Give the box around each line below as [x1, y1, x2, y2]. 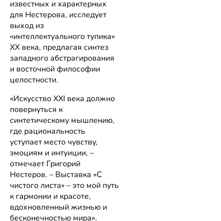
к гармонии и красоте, [10, 191, 91, 202]
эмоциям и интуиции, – [10, 147, 94, 159]
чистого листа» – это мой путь [10, 180, 119, 191]
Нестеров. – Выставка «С [10, 169, 102, 181]
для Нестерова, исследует [10, 9, 107, 21]
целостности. [10, 74, 60, 86]
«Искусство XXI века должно [10, 93, 115, 105]
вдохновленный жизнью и [10, 202, 107, 213]
